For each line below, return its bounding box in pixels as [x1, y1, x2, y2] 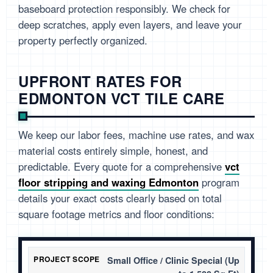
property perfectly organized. [18, 33, 147, 48]
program [199, 175, 239, 190]
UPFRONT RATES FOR [18, 71, 182, 92]
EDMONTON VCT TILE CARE [18, 88, 224, 109]
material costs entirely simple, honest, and [18, 143, 208, 158]
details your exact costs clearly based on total [18, 191, 222, 206]
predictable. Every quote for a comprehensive [18, 159, 225, 174]
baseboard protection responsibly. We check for [18, 1, 230, 16]
